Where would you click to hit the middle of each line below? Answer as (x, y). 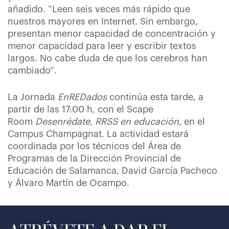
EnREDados (82, 97)
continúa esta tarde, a (155, 97)
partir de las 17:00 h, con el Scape (81, 109)
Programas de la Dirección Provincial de (94, 158)
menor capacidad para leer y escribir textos (102, 46)
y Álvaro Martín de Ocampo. (68, 183)
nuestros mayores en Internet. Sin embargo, (103, 21)
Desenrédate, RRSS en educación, (108, 122)
